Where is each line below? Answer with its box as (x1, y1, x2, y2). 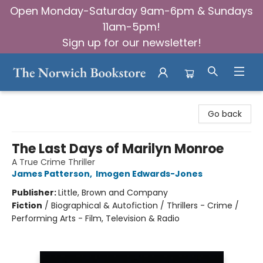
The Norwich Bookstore (9, 95, 102, 107)
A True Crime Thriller (12, 156, 95, 168)
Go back (208, 108, 242, 120)
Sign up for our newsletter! (62, 35, 201, 50)
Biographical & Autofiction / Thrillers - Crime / (51, 200, 239, 211)
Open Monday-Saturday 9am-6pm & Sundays (10, 4, 253, 18)
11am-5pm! (103, 19, 160, 34)
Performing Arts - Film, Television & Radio (12, 213, 180, 224)
